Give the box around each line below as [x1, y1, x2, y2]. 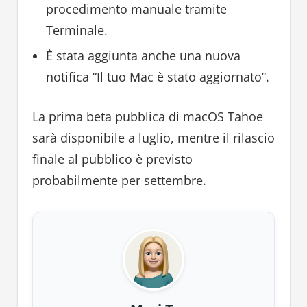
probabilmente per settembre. [32, 171, 206, 188]
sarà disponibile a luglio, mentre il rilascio [32, 129, 275, 146]
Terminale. [45, 21, 108, 38]
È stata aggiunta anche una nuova [45, 47, 241, 64]
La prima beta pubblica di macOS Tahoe [32, 108, 263, 125]
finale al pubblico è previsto [32, 150, 193, 167]
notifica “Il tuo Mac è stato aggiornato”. [45, 68, 269, 85]
